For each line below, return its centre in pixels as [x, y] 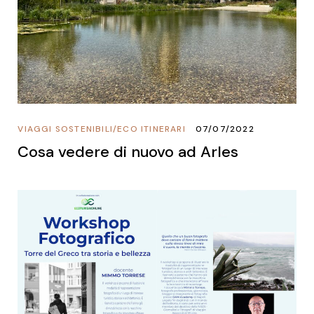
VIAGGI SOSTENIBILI [65, 129]
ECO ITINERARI [151, 129]
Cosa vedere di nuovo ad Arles [128, 151]
